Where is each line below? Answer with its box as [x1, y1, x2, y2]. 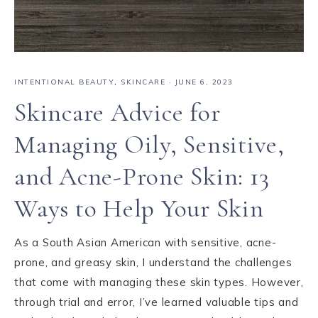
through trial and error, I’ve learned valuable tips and [14, 295, 299, 309]
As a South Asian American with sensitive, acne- [14, 236, 277, 250]
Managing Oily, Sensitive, [14, 129, 285, 160]
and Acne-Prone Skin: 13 [14, 161, 270, 192]
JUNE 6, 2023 [175, 77, 234, 87]
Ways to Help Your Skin [14, 193, 264, 224]
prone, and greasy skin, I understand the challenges [14, 256, 292, 270]
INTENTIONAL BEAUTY [14, 77, 114, 87]
